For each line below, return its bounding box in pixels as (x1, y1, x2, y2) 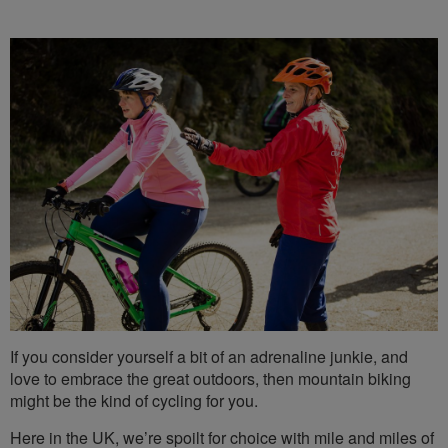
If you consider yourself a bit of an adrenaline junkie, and (10, 344, 408, 368)
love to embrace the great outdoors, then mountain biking (10, 366, 411, 390)
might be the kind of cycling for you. (10, 388, 258, 412)
